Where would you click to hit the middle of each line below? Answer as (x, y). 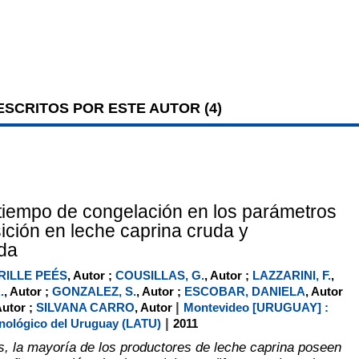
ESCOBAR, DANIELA (244, 291)
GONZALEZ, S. (94, 291)
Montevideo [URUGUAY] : (256, 307)
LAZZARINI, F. (291, 275)
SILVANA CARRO (85, 307)
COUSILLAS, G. (159, 275)
